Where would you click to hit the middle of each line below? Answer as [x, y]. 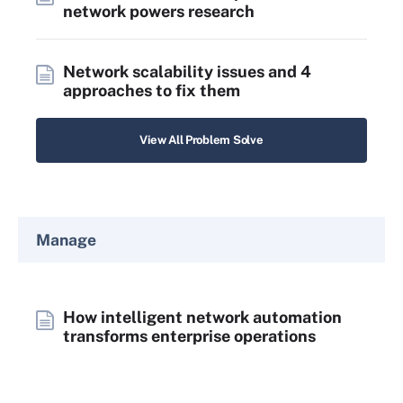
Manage [66, 240]
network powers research [159, 11]
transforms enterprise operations [189, 336]
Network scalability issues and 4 [187, 72]
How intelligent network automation [202, 317]
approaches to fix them [152, 90]
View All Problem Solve [201, 140]
